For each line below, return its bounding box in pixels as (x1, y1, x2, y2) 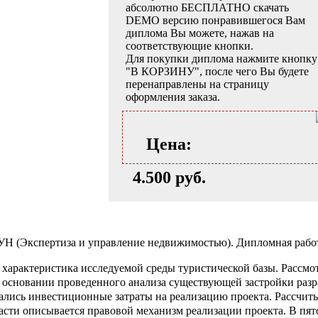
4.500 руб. (132, 168, 206, 187)
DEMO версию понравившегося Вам (126, 14, 305, 27)
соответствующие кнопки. (126, 40, 253, 53)
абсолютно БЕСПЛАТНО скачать (126, 1, 289, 14)
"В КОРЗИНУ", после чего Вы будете (126, 65, 309, 78)
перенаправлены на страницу (126, 78, 269, 91)
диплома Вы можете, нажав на (126, 27, 274, 40)
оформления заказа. (126, 91, 220, 104)
